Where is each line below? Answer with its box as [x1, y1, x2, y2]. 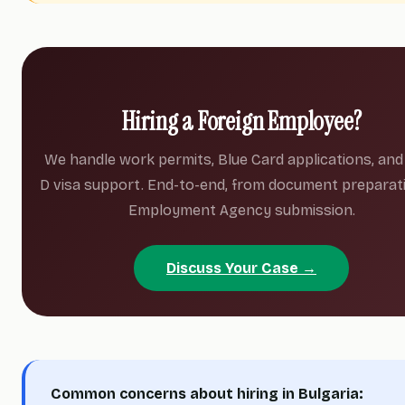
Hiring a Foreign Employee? [121, 105, 362, 138]
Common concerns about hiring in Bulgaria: [51, 385, 363, 402]
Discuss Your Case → [166, 259, 316, 277]
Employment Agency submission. [127, 202, 355, 219]
